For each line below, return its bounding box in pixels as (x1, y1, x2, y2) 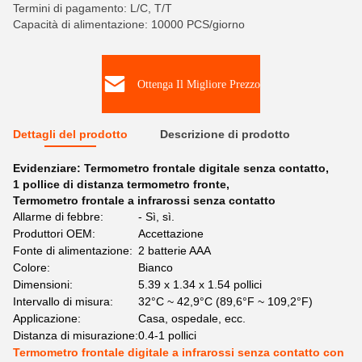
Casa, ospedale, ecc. (138, 312, 246, 325)
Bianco (138, 261, 173, 274)
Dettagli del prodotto (13, 128, 128, 141)
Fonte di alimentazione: (13, 244, 133, 257)
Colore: (13, 261, 50, 274)
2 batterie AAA (138, 244, 211, 257)
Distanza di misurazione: (13, 329, 138, 342)
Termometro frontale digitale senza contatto (84, 162, 326, 175)
